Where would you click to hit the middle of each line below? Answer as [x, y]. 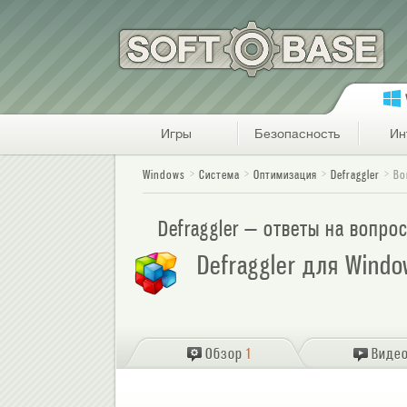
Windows [164, 175]
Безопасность [298, 134]
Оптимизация [285, 175]
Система [219, 175]
